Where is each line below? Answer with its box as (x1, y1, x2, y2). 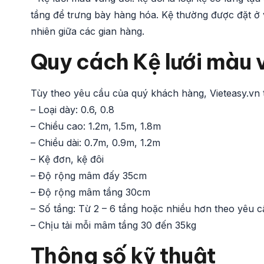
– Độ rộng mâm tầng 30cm (31, 186, 150, 198)
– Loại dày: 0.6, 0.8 (31, 103, 114, 115)
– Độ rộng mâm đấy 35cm (31, 169, 147, 181)
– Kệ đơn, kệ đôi (31, 153, 104, 165)
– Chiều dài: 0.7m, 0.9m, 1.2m (31, 136, 160, 148)
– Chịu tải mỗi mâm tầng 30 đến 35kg (31, 219, 196, 231)
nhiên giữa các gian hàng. (31, 25, 144, 37)
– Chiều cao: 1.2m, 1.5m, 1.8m (31, 120, 161, 132)
